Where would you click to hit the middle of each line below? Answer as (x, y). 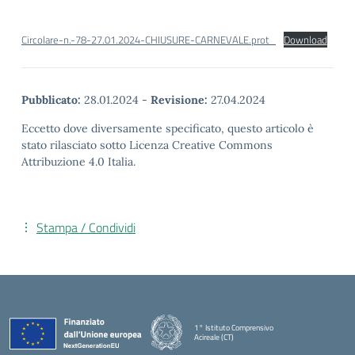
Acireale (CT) (214, 337)
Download (305, 40)
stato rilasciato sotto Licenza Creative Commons (147, 145)
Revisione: (179, 100)
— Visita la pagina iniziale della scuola (254, 345)
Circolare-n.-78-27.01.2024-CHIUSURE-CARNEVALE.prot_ (149, 40)
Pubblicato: (51, 100)
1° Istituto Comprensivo (234, 327)
